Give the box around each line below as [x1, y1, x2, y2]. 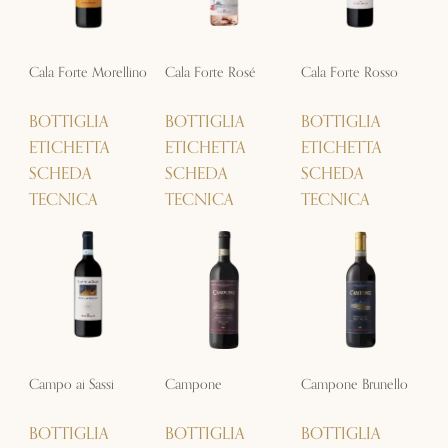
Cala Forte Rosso [301, 61, 399, 85]
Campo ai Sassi [28, 372, 114, 396]
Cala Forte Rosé [164, 61, 256, 85]
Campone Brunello [301, 372, 409, 396]
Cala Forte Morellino [28, 61, 147, 85]
